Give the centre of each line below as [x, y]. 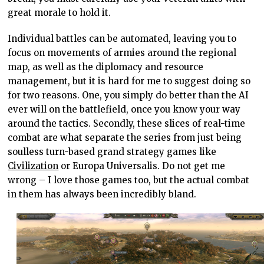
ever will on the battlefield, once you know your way [124, 110]
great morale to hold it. [60, 13]
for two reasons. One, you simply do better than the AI [128, 95]
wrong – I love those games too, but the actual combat [129, 180]
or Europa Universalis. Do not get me [142, 166]
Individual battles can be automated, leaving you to [122, 39]
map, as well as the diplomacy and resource [106, 67]
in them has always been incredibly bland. [102, 194]
